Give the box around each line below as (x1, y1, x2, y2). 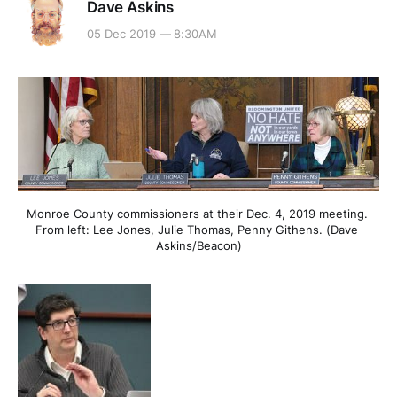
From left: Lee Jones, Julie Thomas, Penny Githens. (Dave (35, 222, 358, 237)
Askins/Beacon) (155, 237, 242, 253)
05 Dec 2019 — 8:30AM (87, 27, 218, 42)
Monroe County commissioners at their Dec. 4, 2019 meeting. (26, 206, 368, 221)
